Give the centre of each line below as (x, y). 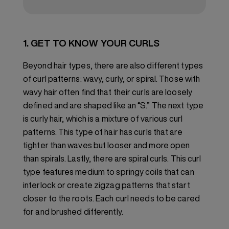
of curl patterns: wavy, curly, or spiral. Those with (112, 79)
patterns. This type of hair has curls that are (103, 132)
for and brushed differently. (73, 212)
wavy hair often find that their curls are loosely (108, 92)
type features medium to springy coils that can (109, 172)
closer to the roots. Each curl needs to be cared (111, 199)
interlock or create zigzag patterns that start (107, 185)
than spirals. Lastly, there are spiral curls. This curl (112, 159)
